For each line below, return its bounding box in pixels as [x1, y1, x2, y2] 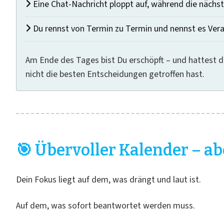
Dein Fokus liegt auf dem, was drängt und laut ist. [16, 173, 201, 186]
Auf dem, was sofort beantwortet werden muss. [16, 199, 195, 212]
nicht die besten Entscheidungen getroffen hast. [25, 68, 204, 80]
